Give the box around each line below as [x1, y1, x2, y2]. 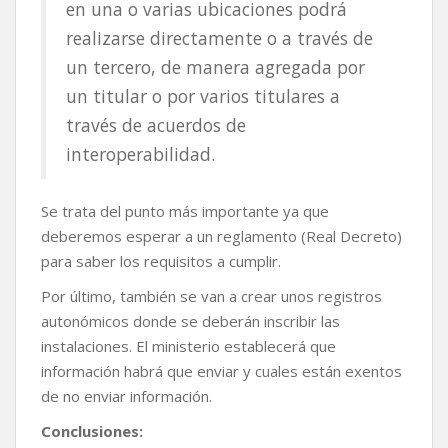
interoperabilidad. [66, 142, 215, 167]
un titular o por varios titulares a [66, 84, 340, 109]
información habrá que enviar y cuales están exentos [41, 361, 402, 382]
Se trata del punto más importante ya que [41, 201, 329, 222]
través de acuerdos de [66, 113, 246, 138]
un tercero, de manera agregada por [66, 55, 365, 80]
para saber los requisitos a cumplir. [41, 251, 281, 272]
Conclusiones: [41, 421, 143, 442]
